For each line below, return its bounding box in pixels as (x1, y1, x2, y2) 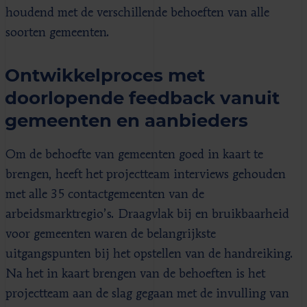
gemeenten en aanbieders (5, 108, 248, 132)
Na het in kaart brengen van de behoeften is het (5, 267, 265, 280)
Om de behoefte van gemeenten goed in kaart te (5, 148, 263, 161)
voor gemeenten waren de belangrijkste (5, 228, 216, 241)
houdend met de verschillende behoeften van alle (5, 6, 269, 19)
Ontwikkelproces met (5, 63, 205, 86)
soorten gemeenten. (5, 26, 110, 39)
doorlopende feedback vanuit (5, 86, 280, 109)
